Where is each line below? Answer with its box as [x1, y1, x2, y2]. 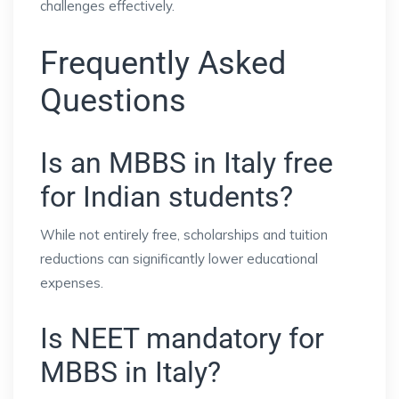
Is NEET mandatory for [40, 321, 324, 355]
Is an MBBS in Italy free [40, 145, 333, 180]
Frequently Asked [40, 44, 286, 82]
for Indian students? [40, 179, 293, 214]
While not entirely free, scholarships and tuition [40, 225, 328, 243]
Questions [40, 81, 186, 119]
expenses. [40, 273, 103, 291]
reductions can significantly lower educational [40, 249, 318, 267]
